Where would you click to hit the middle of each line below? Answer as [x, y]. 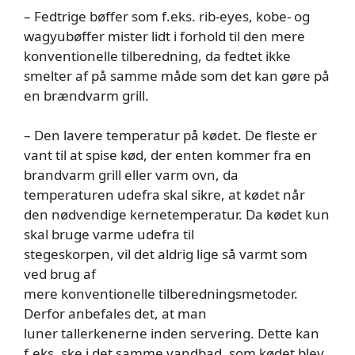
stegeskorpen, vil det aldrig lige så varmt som [166, 254]
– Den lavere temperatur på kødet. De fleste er [170, 135]
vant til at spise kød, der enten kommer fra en [168, 155]
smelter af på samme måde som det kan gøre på [177, 75]
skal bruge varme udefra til [109, 234]
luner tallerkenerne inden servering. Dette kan [172, 333]
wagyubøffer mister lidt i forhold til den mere [164, 36]
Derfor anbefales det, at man [115, 313]
